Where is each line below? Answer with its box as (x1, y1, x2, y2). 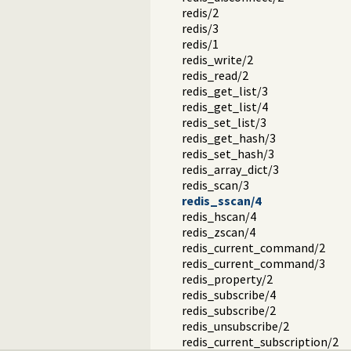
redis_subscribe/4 (182, 287, 276, 303)
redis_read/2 (182, 67, 248, 84)
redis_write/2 (182, 52, 253, 68)
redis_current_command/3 (182, 255, 325, 272)
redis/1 (182, 36, 219, 52)
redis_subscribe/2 (182, 302, 276, 319)
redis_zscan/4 (182, 224, 255, 241)
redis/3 (182, 20, 219, 37)
